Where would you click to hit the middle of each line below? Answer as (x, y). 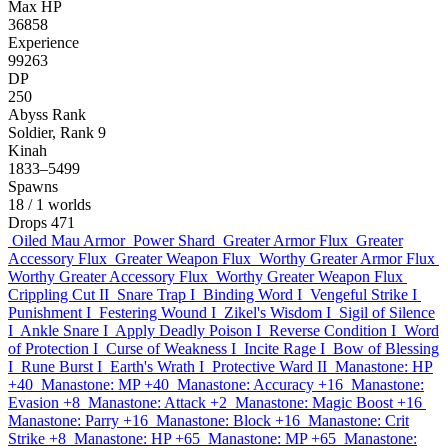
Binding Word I (252, 294)
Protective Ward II (269, 366)
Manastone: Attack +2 (157, 402)
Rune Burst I (61, 366)
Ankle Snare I (64, 330)
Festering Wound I (157, 312)
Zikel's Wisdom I (277, 312)
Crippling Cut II (58, 294)
